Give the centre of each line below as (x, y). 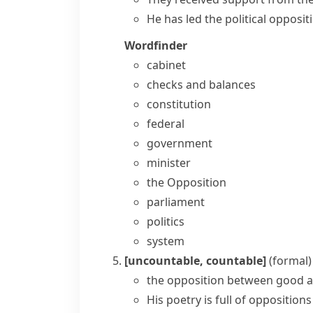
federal (166, 124)
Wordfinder (156, 45)
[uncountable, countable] (195, 261)
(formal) (290, 261)
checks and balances (201, 85)
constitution (179, 104)
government (180, 143)
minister (169, 163)
